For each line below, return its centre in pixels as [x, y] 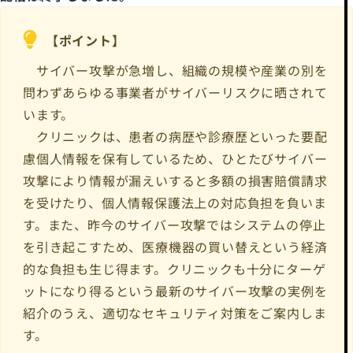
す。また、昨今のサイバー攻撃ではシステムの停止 [175, 225]
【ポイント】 [85, 40]
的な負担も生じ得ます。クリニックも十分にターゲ [175, 269]
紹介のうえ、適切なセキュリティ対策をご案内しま [175, 313]
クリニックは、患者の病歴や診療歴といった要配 [175, 137]
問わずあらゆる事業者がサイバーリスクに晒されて [175, 93]
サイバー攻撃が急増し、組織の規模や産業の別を [175, 71]
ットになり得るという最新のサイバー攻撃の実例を [175, 291]
